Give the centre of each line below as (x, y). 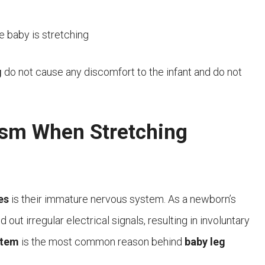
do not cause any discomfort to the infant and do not (122, 72)
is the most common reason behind (102, 242)
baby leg (205, 242)
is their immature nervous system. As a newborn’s (122, 199)
